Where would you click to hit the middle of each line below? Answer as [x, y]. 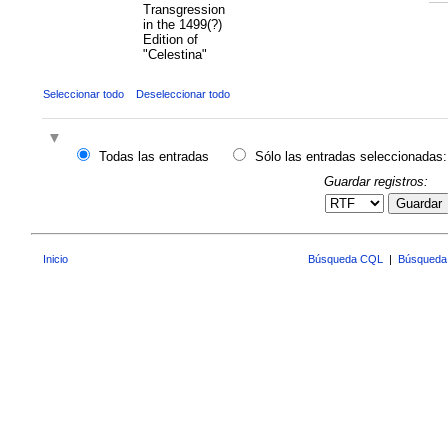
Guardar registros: [375, 181]
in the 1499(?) [182, 24]
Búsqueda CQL [345, 259]
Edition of [170, 39]
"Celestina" [174, 54]
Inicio [55, 259]
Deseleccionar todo [182, 93]
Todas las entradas [153, 157]
